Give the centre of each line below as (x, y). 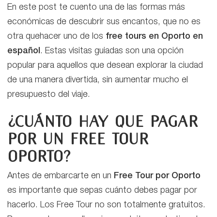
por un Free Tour (78, 139)
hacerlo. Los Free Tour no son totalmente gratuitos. (106, 205)
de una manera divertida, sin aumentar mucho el (98, 80)
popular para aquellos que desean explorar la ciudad (105, 66)
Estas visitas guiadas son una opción (114, 51)
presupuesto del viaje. (49, 95)
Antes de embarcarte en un (61, 176)
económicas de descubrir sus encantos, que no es (104, 22)
